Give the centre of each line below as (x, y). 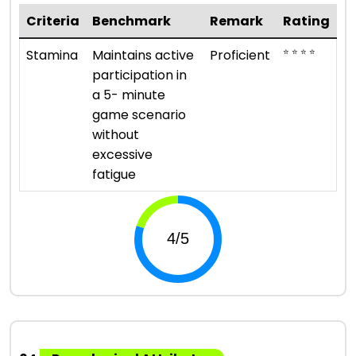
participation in (139, 75)
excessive (122, 154)
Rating (306, 21)
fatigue (114, 174)
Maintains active (143, 55)
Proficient (240, 55)
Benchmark (132, 21)
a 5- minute (129, 95)
